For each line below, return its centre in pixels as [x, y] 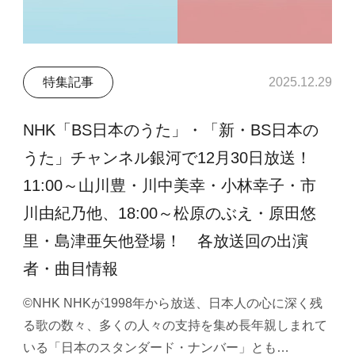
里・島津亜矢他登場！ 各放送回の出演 [166, 241]
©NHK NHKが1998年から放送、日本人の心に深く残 [173, 303]
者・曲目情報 [71, 269]
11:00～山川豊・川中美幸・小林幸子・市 [170, 186]
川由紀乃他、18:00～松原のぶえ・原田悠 [170, 214]
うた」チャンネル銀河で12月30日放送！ [176, 158]
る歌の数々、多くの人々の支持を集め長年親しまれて [176, 325]
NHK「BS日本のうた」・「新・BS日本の [171, 130]
